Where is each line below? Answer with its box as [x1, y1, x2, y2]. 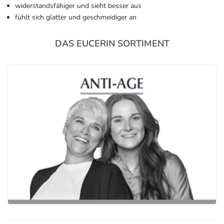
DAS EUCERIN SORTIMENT [54, 37, 169, 50]
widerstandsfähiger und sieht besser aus [15, 1, 141, 11]
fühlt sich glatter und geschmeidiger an [15, 12, 136, 22]
